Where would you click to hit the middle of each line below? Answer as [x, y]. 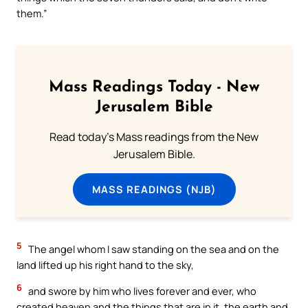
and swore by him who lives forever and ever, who [141, 291]
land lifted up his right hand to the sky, [105, 265]
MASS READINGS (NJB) [154, 189]
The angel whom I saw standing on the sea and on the [153, 249]
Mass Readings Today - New [154, 87]
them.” [32, 13]
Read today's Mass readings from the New [154, 136]
